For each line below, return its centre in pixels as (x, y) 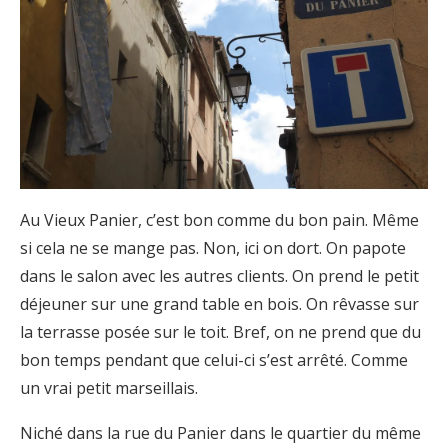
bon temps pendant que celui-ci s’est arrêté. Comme (214, 359)
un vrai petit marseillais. (109, 387)
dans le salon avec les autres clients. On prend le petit (219, 275)
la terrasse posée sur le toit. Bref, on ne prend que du (220, 331)
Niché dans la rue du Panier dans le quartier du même (220, 432)
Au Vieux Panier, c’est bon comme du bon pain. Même (219, 219)
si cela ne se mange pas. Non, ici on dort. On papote (213, 247)
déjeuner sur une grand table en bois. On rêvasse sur (219, 303)
